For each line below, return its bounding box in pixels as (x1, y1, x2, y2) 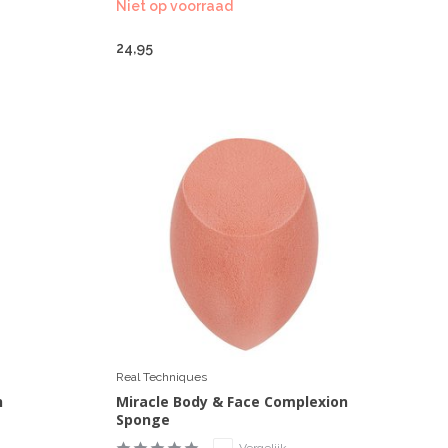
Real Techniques (115, 369, 207, 384)
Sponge (115, 409, 170, 429)
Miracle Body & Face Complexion (115, 391, 348, 411)
